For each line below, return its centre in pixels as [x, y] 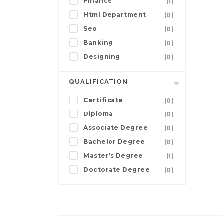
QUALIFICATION [98, 82]
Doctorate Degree [116, 170]
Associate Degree [115, 128]
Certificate [103, 100]
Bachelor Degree [114, 142]
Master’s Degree [113, 156]
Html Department [115, 15]
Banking [98, 43]
